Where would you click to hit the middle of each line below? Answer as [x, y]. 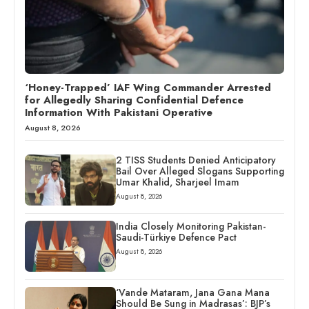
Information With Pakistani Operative [119, 112]
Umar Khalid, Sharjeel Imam [177, 182]
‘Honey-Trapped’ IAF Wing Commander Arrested [148, 87]
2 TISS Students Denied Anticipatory [196, 160]
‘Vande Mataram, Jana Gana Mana [192, 292]
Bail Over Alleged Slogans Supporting [200, 171]
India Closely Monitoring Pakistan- [190, 226]
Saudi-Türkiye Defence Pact [176, 237]
